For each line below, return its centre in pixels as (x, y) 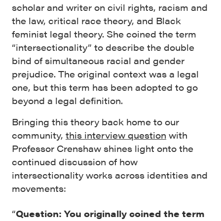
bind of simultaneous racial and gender (98, 60)
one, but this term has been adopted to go (105, 87)
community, (39, 135)
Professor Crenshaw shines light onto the (103, 148)
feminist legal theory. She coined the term (104, 34)
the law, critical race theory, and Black (96, 20)
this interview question (116, 135)
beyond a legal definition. (67, 100)
